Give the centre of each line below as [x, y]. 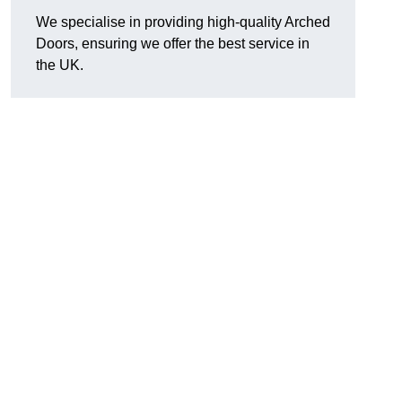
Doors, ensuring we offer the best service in [173, 44]
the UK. [60, 66]
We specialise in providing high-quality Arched [183, 22]
